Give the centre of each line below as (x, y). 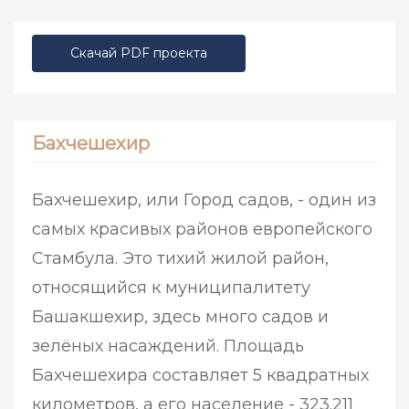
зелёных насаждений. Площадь (168, 346)
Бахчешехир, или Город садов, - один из (204, 200)
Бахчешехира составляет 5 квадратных (200, 376)
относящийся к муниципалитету (171, 288)
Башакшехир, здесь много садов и (180, 317)
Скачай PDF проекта (139, 53)
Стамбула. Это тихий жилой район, (180, 259)
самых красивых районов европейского (202, 230)
